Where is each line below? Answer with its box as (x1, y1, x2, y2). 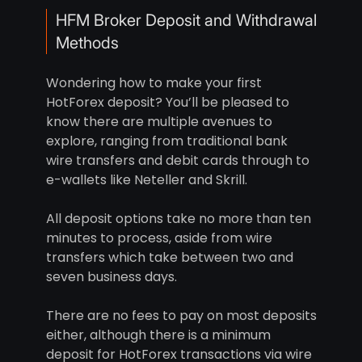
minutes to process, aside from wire (45, 229, 272, 248)
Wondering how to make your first (45, 74, 262, 93)
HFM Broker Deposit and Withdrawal (55, 11, 317, 31)
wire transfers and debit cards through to (45, 151, 309, 170)
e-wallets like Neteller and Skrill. (45, 170, 247, 190)
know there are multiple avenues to (45, 112, 272, 132)
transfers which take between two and (45, 248, 293, 267)
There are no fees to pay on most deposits (45, 306, 317, 326)
